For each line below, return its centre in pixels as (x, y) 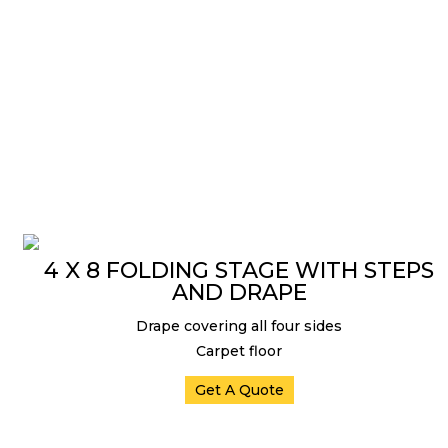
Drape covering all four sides (239, 326)
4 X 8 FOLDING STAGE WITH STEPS (239, 270)
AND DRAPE (239, 292)
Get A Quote (239, 390)
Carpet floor (239, 351)
